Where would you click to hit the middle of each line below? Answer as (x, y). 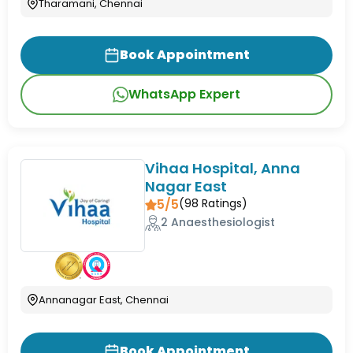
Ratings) (223, 204)
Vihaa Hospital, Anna (223, 169)
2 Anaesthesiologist (218, 223)
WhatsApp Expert (184, 95)
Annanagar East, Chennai (104, 300)
